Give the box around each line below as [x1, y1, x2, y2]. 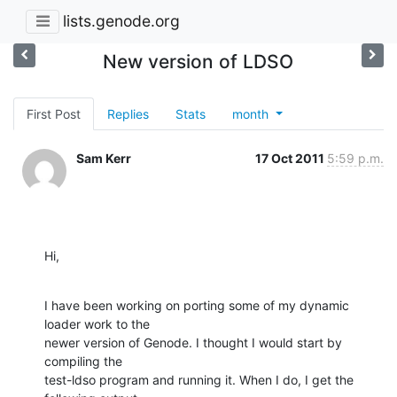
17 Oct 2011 [255, 150, 327, 166]
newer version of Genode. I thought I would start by [44, 334, 342, 350]
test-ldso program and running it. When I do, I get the [44, 371, 354, 387]
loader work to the [44, 315, 150, 331]
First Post [27, 105, 81, 121]
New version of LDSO [103, 50, 294, 73]
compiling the [44, 353, 122, 369]
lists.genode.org [63, 12, 180, 31]
